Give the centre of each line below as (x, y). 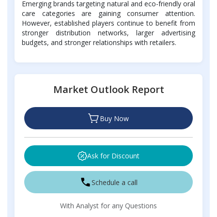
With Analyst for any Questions (108, 206)
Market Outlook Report (108, 90)
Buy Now (114, 118)
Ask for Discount (113, 156)
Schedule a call (115, 182)
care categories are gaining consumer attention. (108, 14)
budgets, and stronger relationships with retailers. (99, 43)
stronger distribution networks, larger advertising (108, 33)
